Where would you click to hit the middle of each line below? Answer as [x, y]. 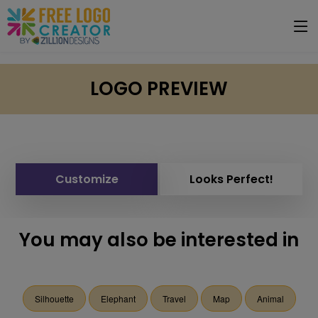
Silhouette [54, 298]
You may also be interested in [159, 240]
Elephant [118, 298]
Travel [174, 298]
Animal [270, 298]
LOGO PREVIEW [159, 89]
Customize [87, 179]
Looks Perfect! [231, 179]
